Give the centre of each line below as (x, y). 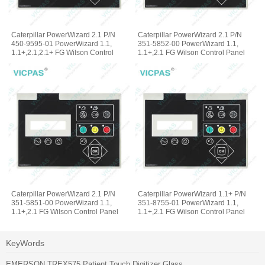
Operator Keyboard (42, 220)
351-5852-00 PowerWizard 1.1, (188, 44)
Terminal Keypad (165, 62)
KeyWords (25, 243)
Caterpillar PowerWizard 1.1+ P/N (192, 194)
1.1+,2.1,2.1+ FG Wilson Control (63, 53)
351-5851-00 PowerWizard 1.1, (62, 203)
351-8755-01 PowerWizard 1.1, (188, 203)
